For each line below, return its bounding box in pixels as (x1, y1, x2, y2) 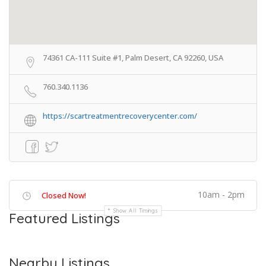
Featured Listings (9, 210, 120, 227)
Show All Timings (113, 207, 159, 214)
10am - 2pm (198, 189, 245, 200)
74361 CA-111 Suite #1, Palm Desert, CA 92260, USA (43, 52, 223, 63)
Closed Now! (42, 190, 86, 201)
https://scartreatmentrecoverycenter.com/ (43, 110, 197, 121)
